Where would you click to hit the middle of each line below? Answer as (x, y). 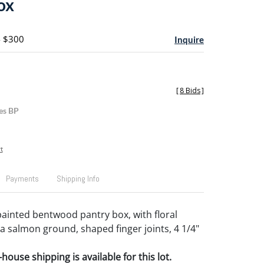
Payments (22, 179)
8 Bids (190, 90)
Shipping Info (78, 179)
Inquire (189, 39)
